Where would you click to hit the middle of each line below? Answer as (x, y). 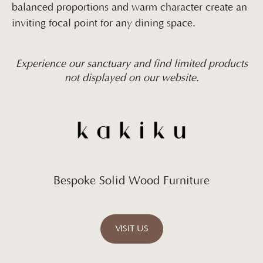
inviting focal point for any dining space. (104, 24)
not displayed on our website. (131, 78)
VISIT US (131, 229)
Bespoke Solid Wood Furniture (131, 181)
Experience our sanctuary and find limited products (131, 64)
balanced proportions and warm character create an (129, 8)
